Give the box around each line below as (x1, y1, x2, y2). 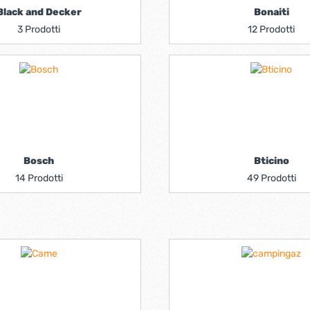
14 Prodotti (15, 172, 63, 184)
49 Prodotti (246, 172, 296, 184)
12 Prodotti (248, 24, 295, 35)
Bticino (253, 155, 289, 167)
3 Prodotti (17, 24, 60, 35)
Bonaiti (253, 6, 289, 18)
